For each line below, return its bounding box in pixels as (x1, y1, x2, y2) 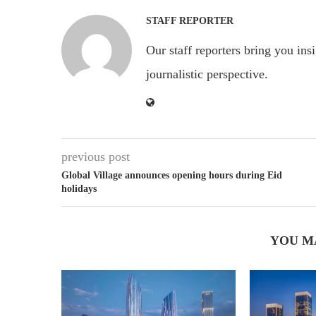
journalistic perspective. (146, 66, 268, 81)
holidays (61, 183, 97, 194)
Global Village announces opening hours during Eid (61, 169, 282, 181)
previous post (61, 149, 130, 164)
